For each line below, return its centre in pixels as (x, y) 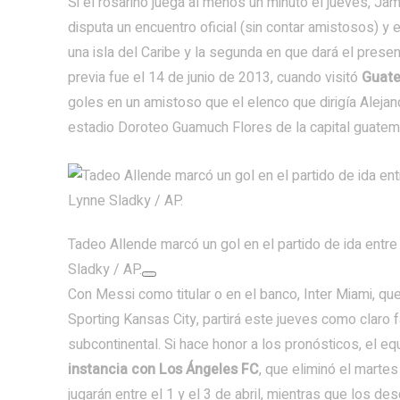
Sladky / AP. (105, 270)
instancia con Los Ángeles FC (163, 370)
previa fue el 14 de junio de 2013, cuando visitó (215, 78)
